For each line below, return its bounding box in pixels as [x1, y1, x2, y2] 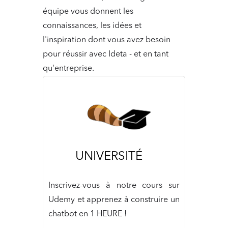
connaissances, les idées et [43, 21, 141, 30]
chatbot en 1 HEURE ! [48, 210, 127, 218]
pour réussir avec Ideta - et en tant [43, 50, 168, 59]
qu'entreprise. [43, 64, 94, 73]
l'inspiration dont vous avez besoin [43, 36, 170, 44]
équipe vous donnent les [43, 7, 133, 16]
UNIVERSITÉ [75, 150, 142, 163]
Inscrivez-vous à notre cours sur [48, 181, 180, 190]
